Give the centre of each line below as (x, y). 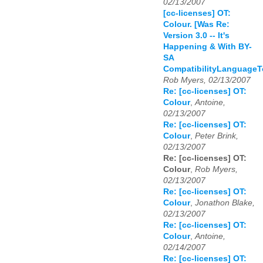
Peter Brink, (217, 136)
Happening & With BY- (208, 47)
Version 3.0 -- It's (196, 36)
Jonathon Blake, (225, 203)
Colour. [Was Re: (196, 25)
